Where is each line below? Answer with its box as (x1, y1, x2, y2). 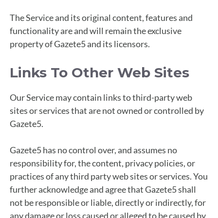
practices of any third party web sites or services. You (10, 170, 208, 182)
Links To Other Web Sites (10, 64, 189, 81)
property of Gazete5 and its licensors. (10, 38, 150, 49)
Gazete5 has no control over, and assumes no (10, 144, 177, 155)
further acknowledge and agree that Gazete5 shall (10, 183, 196, 195)
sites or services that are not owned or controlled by (10, 105, 204, 116)
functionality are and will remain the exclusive (10, 25, 182, 36)
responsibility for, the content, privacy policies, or (10, 157, 195, 168)
